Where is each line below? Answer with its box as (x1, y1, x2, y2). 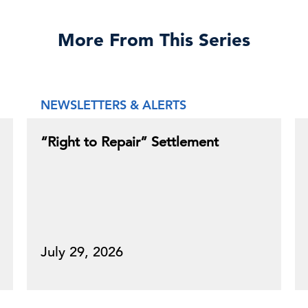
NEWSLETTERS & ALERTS (41, 97, 186, 113)
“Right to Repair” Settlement (41, 133, 219, 151)
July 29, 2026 (41, 243, 123, 261)
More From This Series (58, 29, 250, 51)
